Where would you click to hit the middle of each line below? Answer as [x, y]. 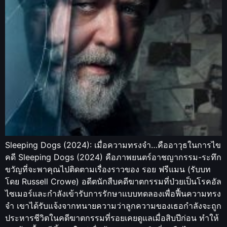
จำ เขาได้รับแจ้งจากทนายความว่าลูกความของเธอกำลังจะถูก [113, 206]
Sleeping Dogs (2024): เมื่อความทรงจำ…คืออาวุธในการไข [113, 145]
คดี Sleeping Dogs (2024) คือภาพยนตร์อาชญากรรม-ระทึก [113, 157]
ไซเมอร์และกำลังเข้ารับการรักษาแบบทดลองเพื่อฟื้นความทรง [113, 194]
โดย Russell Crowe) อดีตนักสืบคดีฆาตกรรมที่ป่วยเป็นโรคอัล [113, 182]
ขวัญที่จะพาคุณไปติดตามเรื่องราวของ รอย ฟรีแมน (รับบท [108, 169]
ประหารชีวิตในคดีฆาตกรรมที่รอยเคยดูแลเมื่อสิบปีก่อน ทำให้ [112, 218]
